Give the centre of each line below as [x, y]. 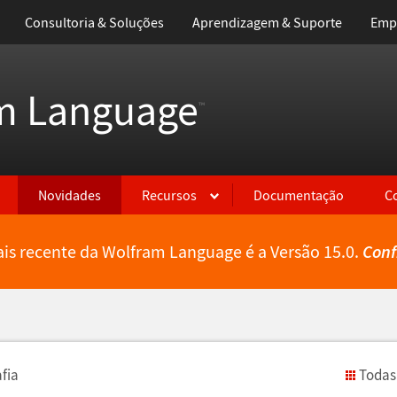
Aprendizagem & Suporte [268, 22]
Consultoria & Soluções [95, 22]
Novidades [70, 195]
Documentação [299, 195]
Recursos [169, 195]
